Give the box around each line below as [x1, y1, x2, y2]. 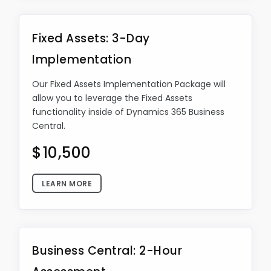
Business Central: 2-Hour [32, 243, 182, 259]
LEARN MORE [42, 178, 92, 189]
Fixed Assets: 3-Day [32, 30, 150, 47]
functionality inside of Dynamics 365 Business [32, 106, 224, 118]
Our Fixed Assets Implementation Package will [32, 78, 226, 90]
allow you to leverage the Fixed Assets [32, 92, 192, 104]
